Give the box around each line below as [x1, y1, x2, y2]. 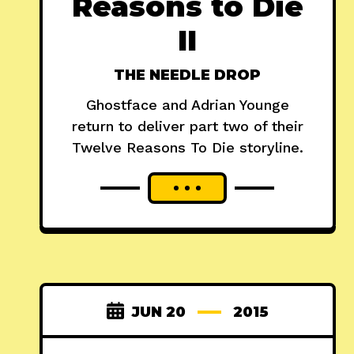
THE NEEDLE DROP [114, 66, 262, 84]
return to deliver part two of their [71, 117, 303, 134]
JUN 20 [131, 303, 186, 321]
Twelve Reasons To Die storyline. [71, 138, 303, 156]
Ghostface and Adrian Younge [85, 96, 289, 113]
